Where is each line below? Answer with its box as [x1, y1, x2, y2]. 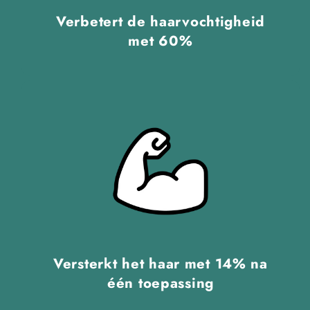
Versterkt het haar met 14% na [53, 253, 268, 275]
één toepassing [107, 273, 215, 294]
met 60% [128, 30, 193, 52]
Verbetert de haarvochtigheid [55, 11, 266, 33]
